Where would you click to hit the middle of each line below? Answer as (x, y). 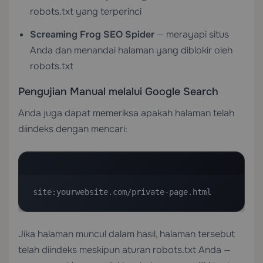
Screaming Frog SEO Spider (92, 34)
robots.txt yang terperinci (86, 11)
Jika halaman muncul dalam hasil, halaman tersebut (127, 234)
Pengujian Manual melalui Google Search (118, 92)
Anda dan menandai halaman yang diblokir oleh (131, 50)
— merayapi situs (192, 34)
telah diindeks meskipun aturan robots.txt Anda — (124, 250)
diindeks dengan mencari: (73, 129)
